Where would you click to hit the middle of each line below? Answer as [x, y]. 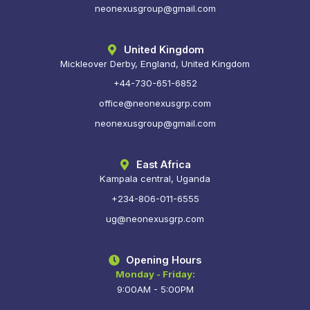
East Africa [164, 164]
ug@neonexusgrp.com [155, 218]
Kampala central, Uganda [155, 178]
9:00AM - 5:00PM [155, 289]
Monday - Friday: [155, 274]
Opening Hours [164, 259]
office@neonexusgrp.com [155, 103]
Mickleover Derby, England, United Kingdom [155, 63]
